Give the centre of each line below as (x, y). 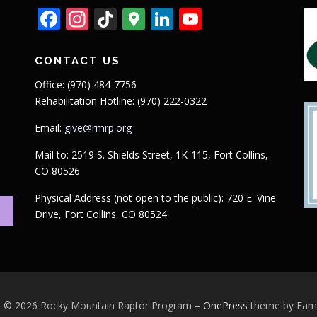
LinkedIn (219, 18)
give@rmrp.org (98, 127)
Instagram (142, 18)
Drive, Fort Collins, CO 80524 (101, 214)
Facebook (110, 18)
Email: (50, 127)
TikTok (152, 18)
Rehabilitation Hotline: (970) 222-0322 (121, 100)
